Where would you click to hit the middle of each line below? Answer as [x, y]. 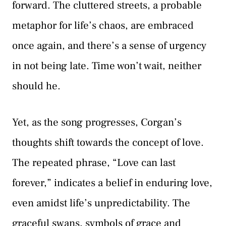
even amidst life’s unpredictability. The [101, 203]
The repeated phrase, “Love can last [94, 162]
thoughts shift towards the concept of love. [108, 142]
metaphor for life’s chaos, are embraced [103, 26]
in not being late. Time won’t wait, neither [107, 66]
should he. [36, 86]
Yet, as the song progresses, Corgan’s [97, 122]
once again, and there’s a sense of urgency [109, 46]
